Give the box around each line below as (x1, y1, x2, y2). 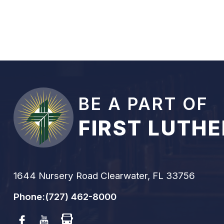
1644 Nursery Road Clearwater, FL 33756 (13, 170, 195, 181)
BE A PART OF (78, 93, 208, 114)
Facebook (26, 215, 48, 222)
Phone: (13, 191, 45, 202)
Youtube (48, 215, 68, 222)
